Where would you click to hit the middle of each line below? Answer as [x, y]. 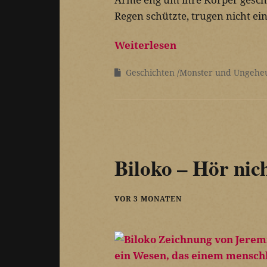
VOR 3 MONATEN [148, 198]
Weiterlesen [145, 45]
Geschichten [150, 73]
